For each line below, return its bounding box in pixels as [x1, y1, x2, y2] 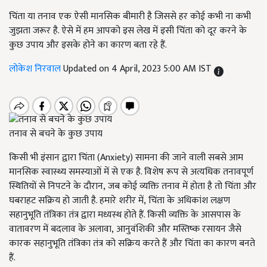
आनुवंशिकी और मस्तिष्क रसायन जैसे [116, 221, 241, 238]
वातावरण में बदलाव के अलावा [9, 221, 111, 238]
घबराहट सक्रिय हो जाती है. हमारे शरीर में [9, 193, 144, 209]
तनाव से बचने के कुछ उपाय [9, 126, 103, 142]
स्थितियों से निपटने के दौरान [9, 178, 103, 195]
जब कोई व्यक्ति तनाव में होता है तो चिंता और [108, 178, 256, 195]
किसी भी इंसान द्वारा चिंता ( [9, 150, 100, 166]
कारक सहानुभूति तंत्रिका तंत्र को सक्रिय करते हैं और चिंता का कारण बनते [9, 235, 255, 252]
